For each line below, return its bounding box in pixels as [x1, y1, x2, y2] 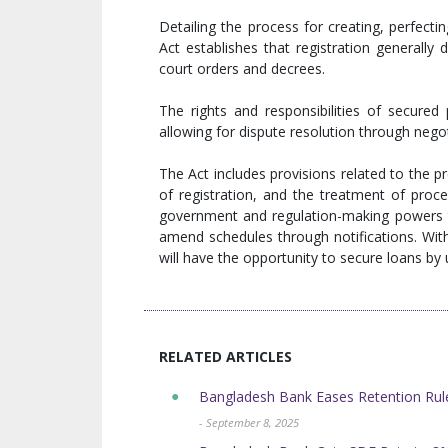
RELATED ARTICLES [159, 347, 292, 367]
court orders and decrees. [159, 59, 325, 79]
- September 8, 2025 [199, 415, 299, 431]
